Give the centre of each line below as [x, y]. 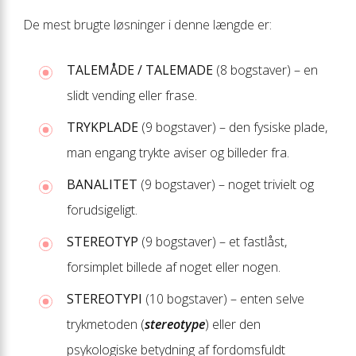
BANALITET [102, 184]
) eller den [233, 324]
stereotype [175, 324]
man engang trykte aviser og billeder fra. [178, 152]
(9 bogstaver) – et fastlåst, [213, 241]
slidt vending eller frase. [132, 95]
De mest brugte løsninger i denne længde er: [147, 24]
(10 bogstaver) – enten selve [223, 298]
